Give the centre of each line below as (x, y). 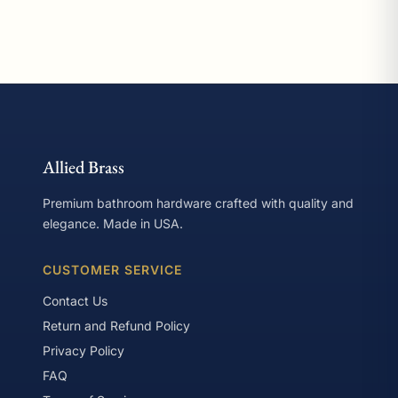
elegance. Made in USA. (113, 223)
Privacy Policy (84, 350)
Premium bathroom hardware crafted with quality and (198, 203)
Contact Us (75, 300)
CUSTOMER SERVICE (112, 269)
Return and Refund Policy (116, 325)
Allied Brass (84, 167)
